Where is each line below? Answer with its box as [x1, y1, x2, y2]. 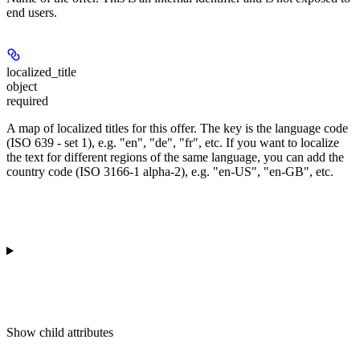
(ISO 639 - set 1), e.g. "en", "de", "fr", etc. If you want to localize [6, 135, 339, 149]
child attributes [39, 325, 113, 339]
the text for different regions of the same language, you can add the [6, 149, 344, 164]
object [6, 79, 37, 93]
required [6, 93, 48, 108]
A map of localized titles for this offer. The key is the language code [6, 121, 348, 135]
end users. [6, 5, 57, 19]
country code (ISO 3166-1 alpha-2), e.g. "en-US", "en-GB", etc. [6, 164, 333, 178]
